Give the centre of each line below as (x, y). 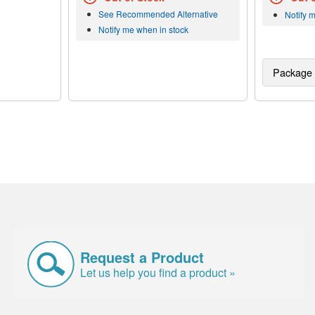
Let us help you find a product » (158, 272)
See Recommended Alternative (158, 14)
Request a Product (142, 257)
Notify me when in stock (143, 30)
